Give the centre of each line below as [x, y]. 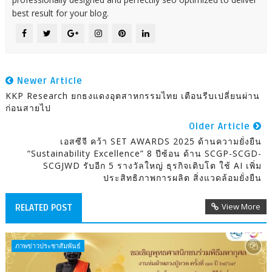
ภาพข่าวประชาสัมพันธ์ [48, 245]
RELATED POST [43, 207]
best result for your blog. [60, 13]
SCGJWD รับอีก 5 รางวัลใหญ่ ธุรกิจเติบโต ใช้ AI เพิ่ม [153, 165]
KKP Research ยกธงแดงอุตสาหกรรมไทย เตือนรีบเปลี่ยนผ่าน [132, 95]
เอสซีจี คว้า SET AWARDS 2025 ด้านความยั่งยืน [161, 141]
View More [241, 206]
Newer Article [48, 80]
